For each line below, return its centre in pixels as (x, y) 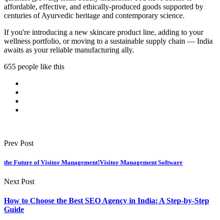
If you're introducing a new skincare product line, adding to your (104, 32)
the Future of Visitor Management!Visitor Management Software (93, 162)
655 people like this (34, 66)
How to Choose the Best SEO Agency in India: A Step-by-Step (107, 201)
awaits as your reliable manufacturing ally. (69, 50)
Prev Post (19, 143)
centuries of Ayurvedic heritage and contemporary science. (94, 15)
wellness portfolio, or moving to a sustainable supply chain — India (108, 41)
